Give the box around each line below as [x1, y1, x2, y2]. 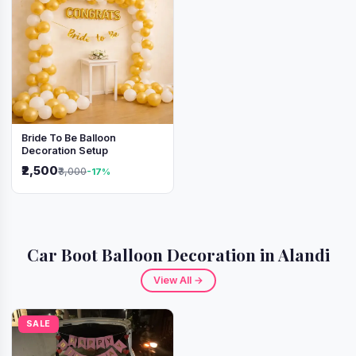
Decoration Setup [21, 144, 108, 157]
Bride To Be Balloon [21, 131, 116, 144]
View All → [153, 273, 203, 286]
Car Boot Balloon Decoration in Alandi [26, 242, 330, 265]
